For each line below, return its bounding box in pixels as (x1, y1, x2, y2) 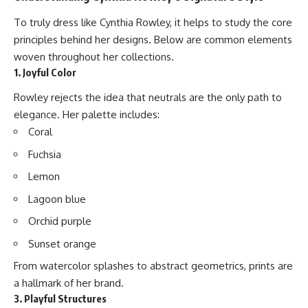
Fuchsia (28, 147, 61, 161)
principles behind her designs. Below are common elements (14, 32, 292, 46)
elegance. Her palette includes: (14, 108, 159, 122)
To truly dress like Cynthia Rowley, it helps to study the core (14, 15, 292, 29)
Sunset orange (28, 236, 96, 250)
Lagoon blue (28, 192, 86, 206)
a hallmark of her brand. (14, 276, 124, 290)
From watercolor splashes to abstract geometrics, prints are (14, 259, 293, 273)
